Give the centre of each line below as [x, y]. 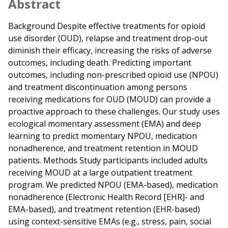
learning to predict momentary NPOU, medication [103, 136]
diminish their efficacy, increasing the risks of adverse [110, 51]
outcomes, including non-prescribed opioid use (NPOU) [113, 75]
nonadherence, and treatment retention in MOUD [103, 148]
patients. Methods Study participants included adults [108, 161]
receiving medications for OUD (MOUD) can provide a [109, 99]
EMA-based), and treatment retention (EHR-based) [104, 209]
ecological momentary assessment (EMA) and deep [105, 124]
